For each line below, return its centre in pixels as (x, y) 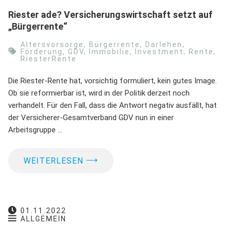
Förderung (42, 51)
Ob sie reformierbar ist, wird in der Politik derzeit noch (99, 93)
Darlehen (164, 44)
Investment (159, 51)
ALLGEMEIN (43, 219)
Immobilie (109, 51)
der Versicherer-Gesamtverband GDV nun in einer (91, 117)
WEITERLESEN (53, 161)
